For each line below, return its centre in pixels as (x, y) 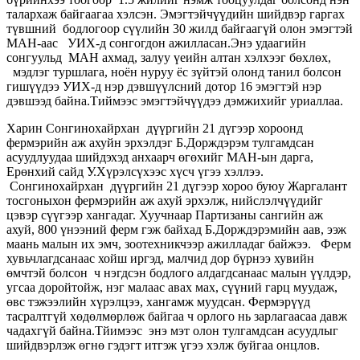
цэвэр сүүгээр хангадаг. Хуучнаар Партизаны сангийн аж (165, 215)
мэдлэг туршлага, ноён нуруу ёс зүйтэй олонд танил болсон (174, 72)
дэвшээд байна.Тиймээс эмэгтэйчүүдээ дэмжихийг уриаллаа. (175, 100)
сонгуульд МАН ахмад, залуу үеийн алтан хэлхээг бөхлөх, (169, 57)
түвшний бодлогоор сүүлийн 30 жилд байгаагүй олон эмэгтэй (180, 28)
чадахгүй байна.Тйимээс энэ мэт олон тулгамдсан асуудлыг (172, 330)
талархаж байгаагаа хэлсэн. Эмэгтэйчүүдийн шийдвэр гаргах (176, 14)
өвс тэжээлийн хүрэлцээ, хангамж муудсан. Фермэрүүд (160, 301)
